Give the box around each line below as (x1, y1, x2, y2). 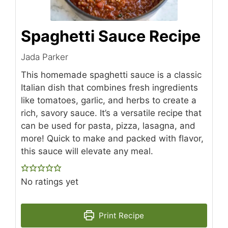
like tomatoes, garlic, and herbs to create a (21, 95, 196, 105)
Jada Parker (21, 51, 68, 62)
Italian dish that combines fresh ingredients (21, 82, 198, 93)
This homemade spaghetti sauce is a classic (21, 69, 202, 80)
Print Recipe (96, 210, 144, 220)
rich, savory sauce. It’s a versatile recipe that (21, 107, 202, 118)
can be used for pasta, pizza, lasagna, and (21, 120, 195, 131)
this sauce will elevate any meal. (21, 146, 153, 156)
